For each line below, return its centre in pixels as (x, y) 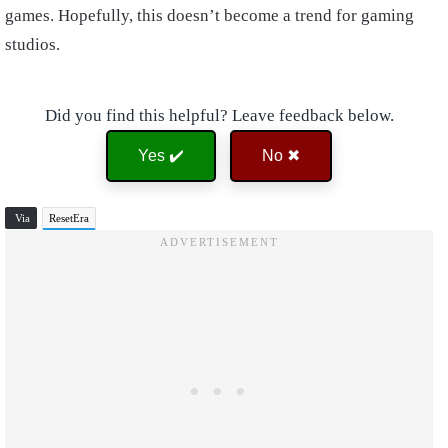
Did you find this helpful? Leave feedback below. (219, 115)
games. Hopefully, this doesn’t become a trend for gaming (209, 15)
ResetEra (69, 218)
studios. (32, 44)
